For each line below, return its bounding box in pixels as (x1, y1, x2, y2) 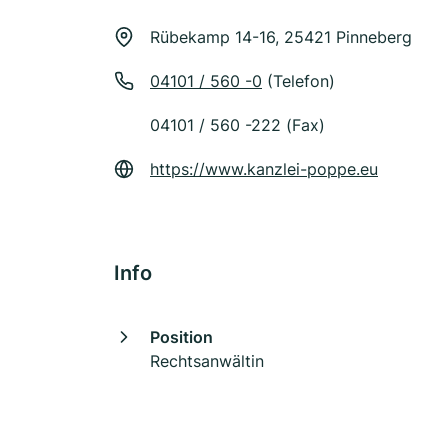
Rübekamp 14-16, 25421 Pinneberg (150, 27, 412, 47)
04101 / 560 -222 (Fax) (150, 115, 325, 135)
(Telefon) (262, 71, 335, 91)
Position (150, 327, 213, 347)
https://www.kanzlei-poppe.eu (150, 159, 378, 179)
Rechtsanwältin (150, 351, 264, 371)
